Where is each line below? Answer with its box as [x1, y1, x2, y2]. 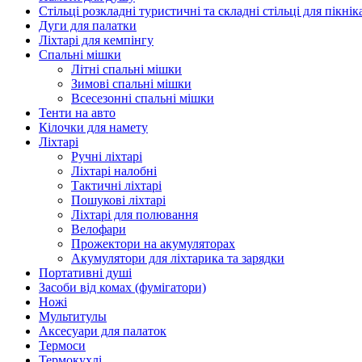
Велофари [71, 222, 126, 236]
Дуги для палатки [39, 19, 137, 32]
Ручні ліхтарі [71, 149, 142, 163]
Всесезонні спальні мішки [71, 91, 214, 105]
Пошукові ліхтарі [71, 193, 166, 207]
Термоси [39, 339, 86, 352]
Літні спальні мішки [71, 62, 182, 76]
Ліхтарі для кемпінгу [39, 33, 154, 47]
